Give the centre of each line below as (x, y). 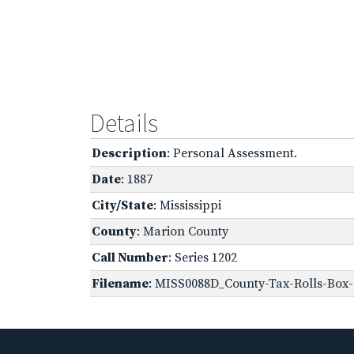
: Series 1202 (203, 257)
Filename (120, 283)
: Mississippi (187, 205)
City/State (122, 205)
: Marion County (183, 231)
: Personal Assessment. (232, 153)
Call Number (130, 257)
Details (124, 123)
